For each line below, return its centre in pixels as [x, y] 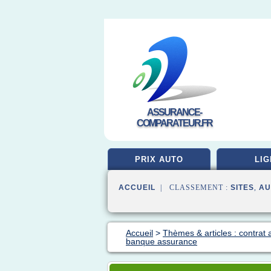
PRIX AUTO [159, 159]
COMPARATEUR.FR [174, 123]
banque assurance [162, 241]
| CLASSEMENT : [193, 188]
